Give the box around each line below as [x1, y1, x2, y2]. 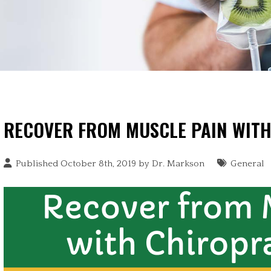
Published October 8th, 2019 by [16, 158, 152, 169]
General [230, 158, 265, 169]
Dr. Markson [152, 158, 205, 169]
